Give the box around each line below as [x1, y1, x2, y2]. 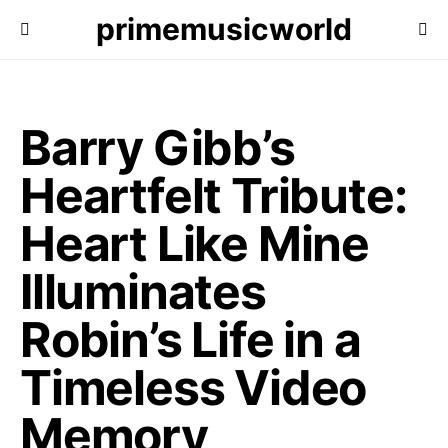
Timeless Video [20, 358, 367, 417]
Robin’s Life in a [20, 310, 361, 369]
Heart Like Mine [20, 214, 369, 273]
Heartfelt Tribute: [20, 166, 407, 225]
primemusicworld [96, 11, 352, 47]
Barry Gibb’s [20, 118, 295, 177]
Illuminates [20, 262, 266, 321]
